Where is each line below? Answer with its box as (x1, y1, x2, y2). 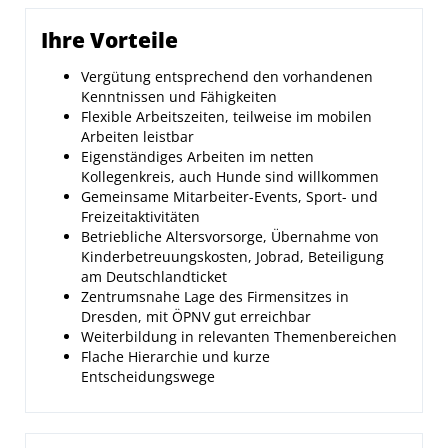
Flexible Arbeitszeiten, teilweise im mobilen (81, 107, 372, 126)
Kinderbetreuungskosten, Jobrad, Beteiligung (81, 247, 384, 266)
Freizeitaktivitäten (81, 207, 200, 226)
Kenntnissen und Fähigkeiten (81, 87, 277, 106)
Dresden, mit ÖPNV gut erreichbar (81, 307, 311, 326)
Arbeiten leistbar (81, 127, 194, 146)
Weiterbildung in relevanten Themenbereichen (81, 327, 397, 346)
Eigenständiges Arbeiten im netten (81, 147, 314, 166)
